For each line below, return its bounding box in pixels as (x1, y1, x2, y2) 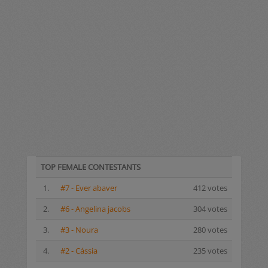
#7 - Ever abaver (60, 182, 117, 194)
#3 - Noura (60, 224, 98, 236)
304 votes (193, 203, 227, 215)
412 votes (193, 182, 227, 194)
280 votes (193, 224, 227, 236)
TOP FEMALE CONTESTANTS (41, 162, 141, 173)
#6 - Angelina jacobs (60, 203, 130, 215)
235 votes (193, 245, 227, 257)
